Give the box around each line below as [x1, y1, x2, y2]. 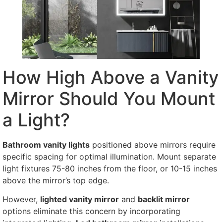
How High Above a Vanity [2, 66, 219, 88]
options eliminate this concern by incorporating [2, 206, 180, 217]
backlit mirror [138, 194, 190, 205]
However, [2, 194, 40, 205]
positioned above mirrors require [90, 139, 216, 150]
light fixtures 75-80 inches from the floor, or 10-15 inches [2, 163, 217, 173]
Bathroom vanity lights [2, 139, 90, 150]
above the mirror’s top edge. [2, 175, 109, 185]
